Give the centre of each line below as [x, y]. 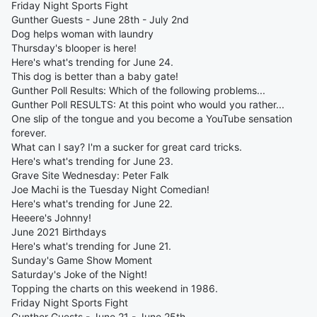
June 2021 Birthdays [59, 232]
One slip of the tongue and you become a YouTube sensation [152, 119]
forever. [29, 133]
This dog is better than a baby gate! [95, 76]
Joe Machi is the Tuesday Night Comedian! [110, 189]
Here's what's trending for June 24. [92, 62]
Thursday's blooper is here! [74, 48]
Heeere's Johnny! [51, 218]
